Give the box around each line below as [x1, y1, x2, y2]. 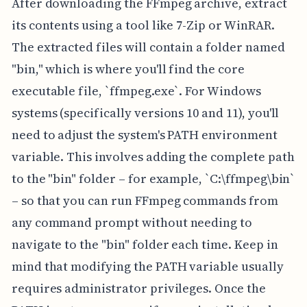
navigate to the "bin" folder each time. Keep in [11, 236, 278, 254]
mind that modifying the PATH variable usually [11, 258, 284, 275]
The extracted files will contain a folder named [11, 38, 285, 56]
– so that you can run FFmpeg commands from [11, 192, 278, 210]
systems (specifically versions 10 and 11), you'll [11, 104, 280, 122]
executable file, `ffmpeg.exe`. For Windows [11, 82, 261, 100]
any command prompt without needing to [11, 214, 253, 232]
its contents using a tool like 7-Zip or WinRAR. [11, 16, 275, 34]
